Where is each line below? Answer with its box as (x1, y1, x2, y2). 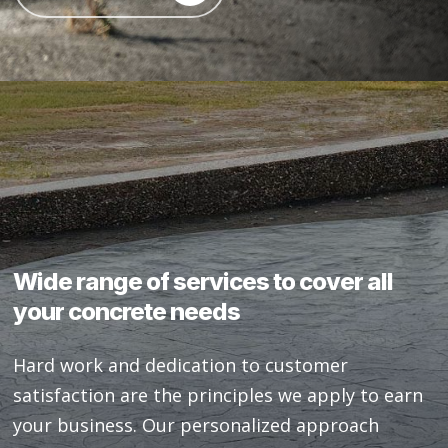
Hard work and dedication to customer (13, 352, 349, 377)
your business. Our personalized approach (13, 412, 380, 437)
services (173, 266, 270, 296)
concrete (68, 296, 167, 326)
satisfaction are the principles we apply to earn (13, 382, 424, 407)
